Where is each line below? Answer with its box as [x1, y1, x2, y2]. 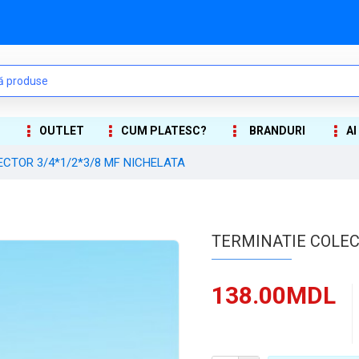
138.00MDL [212, 280, 336, 309]
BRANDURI [248, 124, 305, 137]
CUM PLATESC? [121, 124, 208, 137]
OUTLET [39, 124, 85, 137]
